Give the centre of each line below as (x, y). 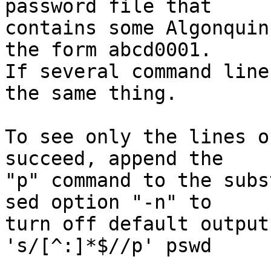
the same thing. (91, 93)
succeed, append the (114, 158)
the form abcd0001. (108, 50)
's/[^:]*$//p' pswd (108, 246)
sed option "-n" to (108, 202)
